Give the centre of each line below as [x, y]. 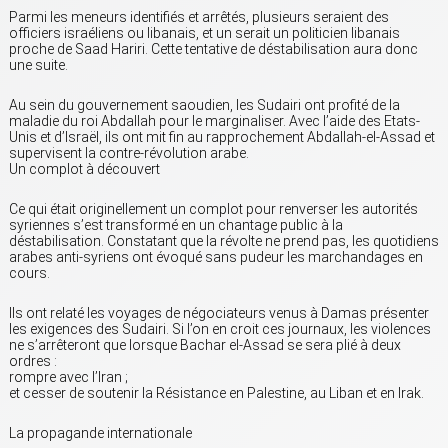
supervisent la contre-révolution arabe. [129, 153]
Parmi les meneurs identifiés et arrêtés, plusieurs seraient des [199, 17]
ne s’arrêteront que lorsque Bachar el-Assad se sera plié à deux [205, 345]
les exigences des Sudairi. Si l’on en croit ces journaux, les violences [220, 329]
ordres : [33, 361]
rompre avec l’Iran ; [68, 377]
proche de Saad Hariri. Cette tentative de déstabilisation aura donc [213, 49]
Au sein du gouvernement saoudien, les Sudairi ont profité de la [204, 105]
